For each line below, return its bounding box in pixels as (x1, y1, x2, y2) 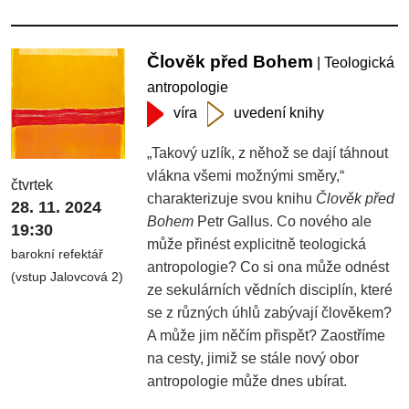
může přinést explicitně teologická (147, 236, 367, 252)
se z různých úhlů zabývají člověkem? (147, 304, 393, 320)
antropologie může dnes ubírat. (147, 372, 348, 389)
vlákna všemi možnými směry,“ (147, 167, 345, 184)
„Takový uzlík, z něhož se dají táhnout (147, 144, 389, 161)
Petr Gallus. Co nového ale (194, 213, 372, 229)
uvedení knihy (234, 104, 325, 121)
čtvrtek (11, 177, 53, 194)
